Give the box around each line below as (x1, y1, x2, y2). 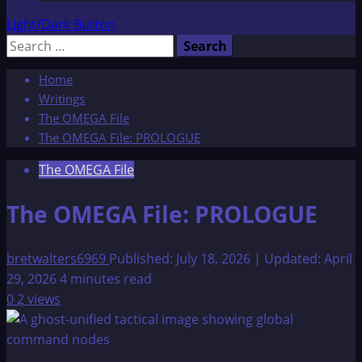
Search (6, 35, 48, 53)
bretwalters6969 (6, 250, 109, 268)
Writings (39, 90, 85, 107)
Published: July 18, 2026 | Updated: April (109, 250, 352, 268)
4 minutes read (60, 270, 152, 288)
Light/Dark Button (6, 15, 116, 33)
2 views (17, 290, 61, 309)
